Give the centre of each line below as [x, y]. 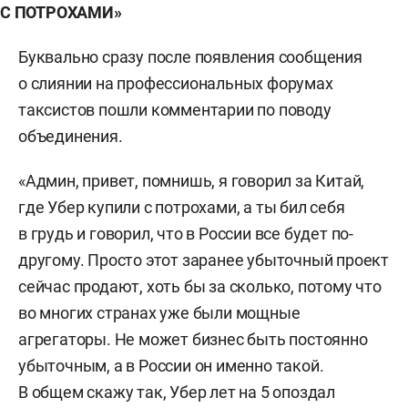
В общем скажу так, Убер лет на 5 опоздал [177, 392]
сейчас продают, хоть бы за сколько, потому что [200, 286]
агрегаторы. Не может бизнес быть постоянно [193, 339]
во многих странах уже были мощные [159, 313]
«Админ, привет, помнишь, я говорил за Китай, [192, 181]
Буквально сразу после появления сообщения [190, 57]
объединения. [71, 136]
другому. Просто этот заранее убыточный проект [204, 260]
